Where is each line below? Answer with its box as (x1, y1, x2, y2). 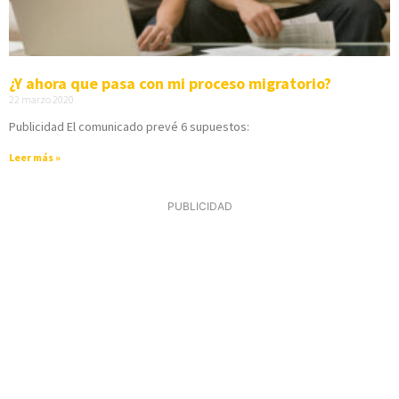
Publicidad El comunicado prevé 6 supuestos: (9, 118, 249, 134)
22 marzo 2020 (9, 92, 74, 106)
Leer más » (9, 150, 61, 164)
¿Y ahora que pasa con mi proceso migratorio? (9, 72, 331, 94)
